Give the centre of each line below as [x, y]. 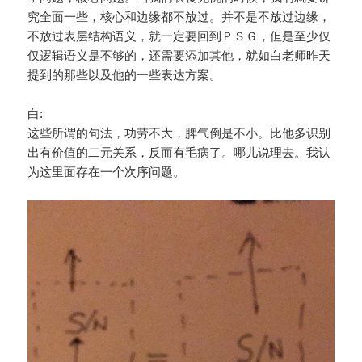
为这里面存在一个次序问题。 [107, 172]
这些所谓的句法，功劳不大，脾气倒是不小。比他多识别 [179, 133]
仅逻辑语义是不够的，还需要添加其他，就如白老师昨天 [179, 55]
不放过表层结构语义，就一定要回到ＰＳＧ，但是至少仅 [179, 36]
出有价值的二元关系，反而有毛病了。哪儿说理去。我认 [179, 152]
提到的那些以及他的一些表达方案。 [125, 75]
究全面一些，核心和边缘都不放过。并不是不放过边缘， [179, 17]
